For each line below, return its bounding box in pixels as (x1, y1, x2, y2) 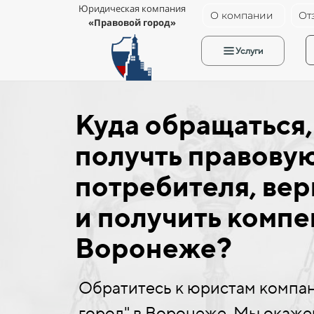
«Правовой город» (88, 16, 176, 29)
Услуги (235, 46, 264, 56)
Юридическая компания (78, 2, 186, 15)
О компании (210, 9, 273, 22)
